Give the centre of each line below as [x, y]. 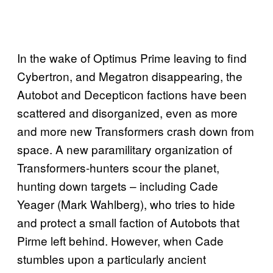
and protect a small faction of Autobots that [128, 222]
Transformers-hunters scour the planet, [118, 167]
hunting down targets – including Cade [118, 185]
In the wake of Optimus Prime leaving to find [132, 57]
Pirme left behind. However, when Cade [120, 240]
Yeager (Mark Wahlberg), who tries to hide [126, 204]
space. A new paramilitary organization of [125, 149]
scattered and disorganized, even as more [127, 112]
